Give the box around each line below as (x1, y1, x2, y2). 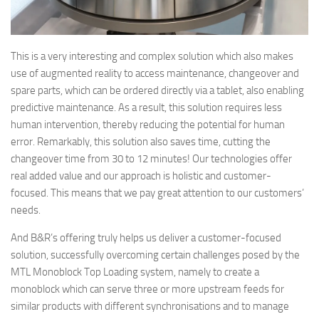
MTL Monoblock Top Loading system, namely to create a (11, 266, 259, 279)
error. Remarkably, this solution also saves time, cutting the (11, 135, 271, 149)
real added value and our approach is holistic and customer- (11, 169, 271, 183)
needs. (11, 204, 41, 217)
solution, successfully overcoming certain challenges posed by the (11, 249, 300, 262)
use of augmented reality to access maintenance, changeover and (11, 67, 299, 80)
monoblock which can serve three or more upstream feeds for (11, 283, 284, 296)
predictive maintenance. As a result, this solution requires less (11, 101, 282, 115)
